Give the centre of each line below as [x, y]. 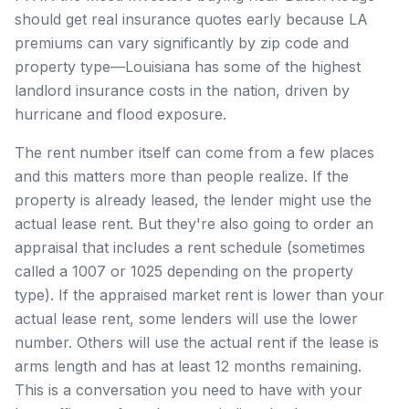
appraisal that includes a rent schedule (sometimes [190, 247]
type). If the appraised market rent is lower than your [199, 294]
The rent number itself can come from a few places [194, 152]
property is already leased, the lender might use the [193, 199]
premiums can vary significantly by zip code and [182, 42]
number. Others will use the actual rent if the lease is [197, 342]
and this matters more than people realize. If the [182, 176]
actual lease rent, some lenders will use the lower [186, 318]
